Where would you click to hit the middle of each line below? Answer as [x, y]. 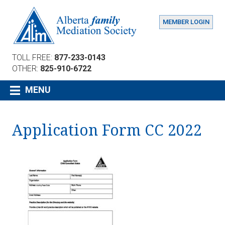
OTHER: [26, 68]
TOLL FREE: [33, 57]
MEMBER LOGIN [186, 22]
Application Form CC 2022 [107, 130]
